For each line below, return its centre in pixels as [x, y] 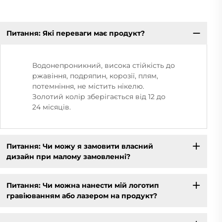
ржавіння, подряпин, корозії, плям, [95, 76]
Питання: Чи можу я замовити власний [80, 146]
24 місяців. [52, 107]
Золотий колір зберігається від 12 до [99, 97]
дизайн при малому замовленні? [68, 156]
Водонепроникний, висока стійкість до [104, 66]
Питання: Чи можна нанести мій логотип [83, 185]
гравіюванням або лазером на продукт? [82, 195]
